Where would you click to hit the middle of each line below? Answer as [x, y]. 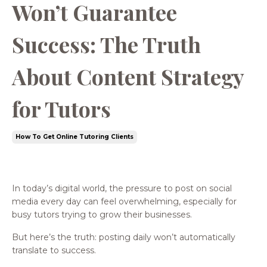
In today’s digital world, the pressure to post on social [122, 188]
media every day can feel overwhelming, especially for [124, 201]
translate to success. [54, 250]
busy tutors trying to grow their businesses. [102, 214]
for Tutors [61, 108]
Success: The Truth [106, 44]
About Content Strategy [128, 76]
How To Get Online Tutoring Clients [74, 136]
